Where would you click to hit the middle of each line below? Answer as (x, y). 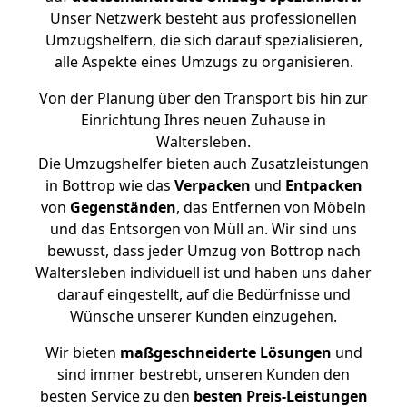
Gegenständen (123, 207)
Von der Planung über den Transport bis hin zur (203, 98)
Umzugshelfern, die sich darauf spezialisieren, (203, 40)
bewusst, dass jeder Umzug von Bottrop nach (203, 251)
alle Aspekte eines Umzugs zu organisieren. (203, 62)
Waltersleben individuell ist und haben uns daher (203, 273)
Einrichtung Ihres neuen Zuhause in (203, 120)
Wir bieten (82, 352)
